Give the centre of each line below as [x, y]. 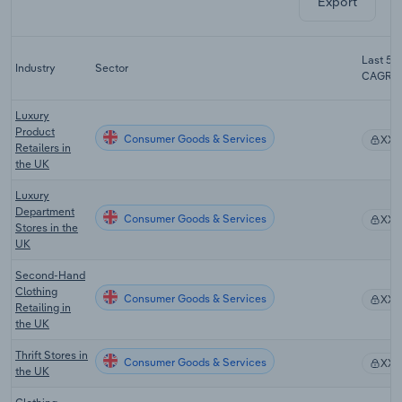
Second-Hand [50, 275]
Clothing [36, 291]
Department [45, 211]
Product [35, 131]
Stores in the [47, 227]
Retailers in [43, 147]
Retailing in [43, 307]
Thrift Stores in [52, 354]
